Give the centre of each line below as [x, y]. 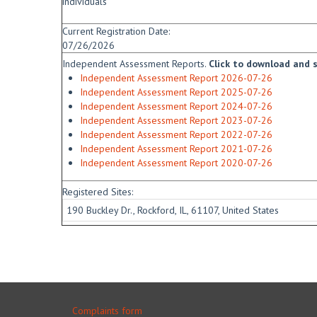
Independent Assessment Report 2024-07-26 [176, 106]
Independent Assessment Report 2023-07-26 [176, 120]
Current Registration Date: [116, 31]
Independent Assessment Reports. [136, 64]
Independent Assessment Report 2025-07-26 [176, 92]
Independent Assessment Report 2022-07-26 [176, 134]
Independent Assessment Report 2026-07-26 [176, 78]
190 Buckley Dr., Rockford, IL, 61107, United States [173, 210]
